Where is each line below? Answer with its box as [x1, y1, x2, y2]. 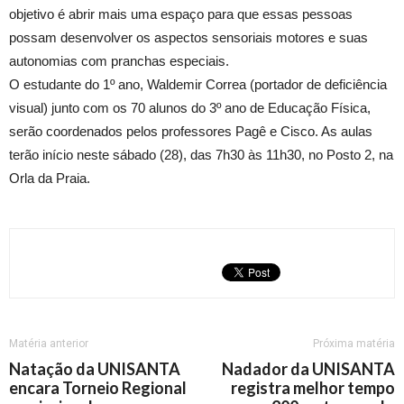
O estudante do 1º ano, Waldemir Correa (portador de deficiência [9, 77, 387, 92]
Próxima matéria [313, 337, 395, 350]
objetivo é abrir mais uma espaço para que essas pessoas [9, 6, 353, 22]
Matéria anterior [9, 337, 88, 350]
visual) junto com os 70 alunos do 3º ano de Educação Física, [9, 100, 371, 115]
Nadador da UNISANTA [222, 359, 395, 379]
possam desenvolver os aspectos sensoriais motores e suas [9, 30, 368, 45]
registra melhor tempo [231, 378, 395, 398]
